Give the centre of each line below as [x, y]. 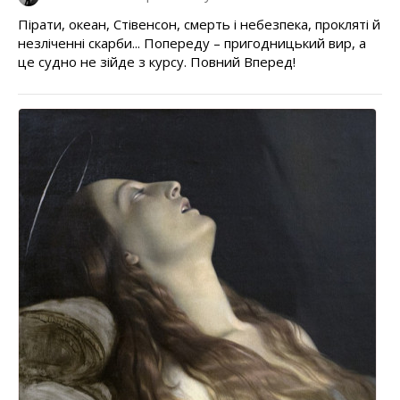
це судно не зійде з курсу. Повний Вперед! [157, 62]
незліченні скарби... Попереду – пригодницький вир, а [192, 43]
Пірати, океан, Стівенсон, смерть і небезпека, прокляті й [199, 25]
